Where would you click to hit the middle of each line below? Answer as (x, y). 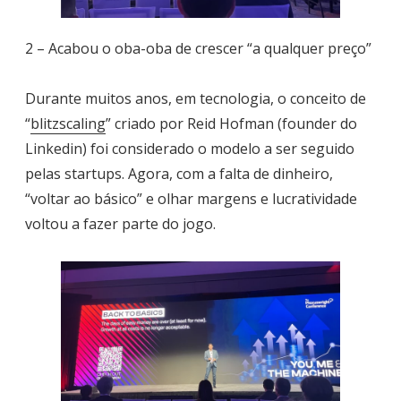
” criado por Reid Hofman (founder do (231, 124)
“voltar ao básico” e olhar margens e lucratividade (191, 199)
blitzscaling (68, 124)
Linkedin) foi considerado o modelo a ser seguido (190, 149)
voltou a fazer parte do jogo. (120, 224)
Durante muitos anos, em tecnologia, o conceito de (196, 99)
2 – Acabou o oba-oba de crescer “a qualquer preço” (198, 49)
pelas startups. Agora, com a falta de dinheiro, (179, 174)
